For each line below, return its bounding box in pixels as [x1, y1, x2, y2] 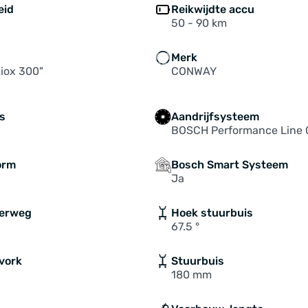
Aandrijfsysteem [170, 110, 259, 123]
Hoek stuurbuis [170, 206, 253, 219]
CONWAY [170, 65, 217, 78]
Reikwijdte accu [170, 3, 254, 16]
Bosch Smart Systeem [170, 158, 288, 171]
